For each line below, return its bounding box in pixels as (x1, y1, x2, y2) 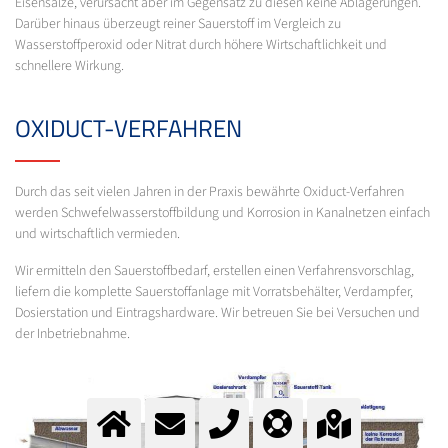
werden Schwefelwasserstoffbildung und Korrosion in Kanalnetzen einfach (15, 202, 430, 223)
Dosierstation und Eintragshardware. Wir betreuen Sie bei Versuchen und (15, 302, 420, 323)
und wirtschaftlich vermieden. (15, 223, 180, 244)
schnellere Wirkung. (15, 55, 124, 76)
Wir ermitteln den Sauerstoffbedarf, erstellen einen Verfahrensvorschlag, (15, 260, 414, 281)
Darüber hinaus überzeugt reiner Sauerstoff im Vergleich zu (15, 13, 341, 34)
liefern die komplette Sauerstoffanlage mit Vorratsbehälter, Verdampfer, (15, 281, 413, 302)
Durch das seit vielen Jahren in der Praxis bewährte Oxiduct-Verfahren (15, 181, 404, 202)
